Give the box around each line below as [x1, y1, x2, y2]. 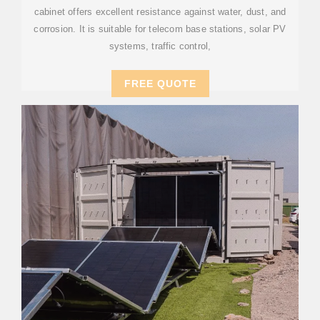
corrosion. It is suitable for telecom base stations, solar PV [34, 24, 286, 34]
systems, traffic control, [109, 41, 211, 51]
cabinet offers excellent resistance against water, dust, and [34, 6, 286, 17]
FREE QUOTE [124, 78, 196, 89]
